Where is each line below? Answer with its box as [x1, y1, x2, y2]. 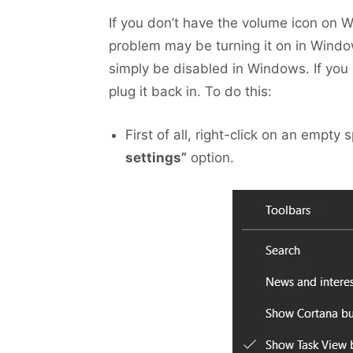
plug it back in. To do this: [109, 83, 272, 99]
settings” [125, 149, 187, 165]
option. [187, 149, 234, 165]
